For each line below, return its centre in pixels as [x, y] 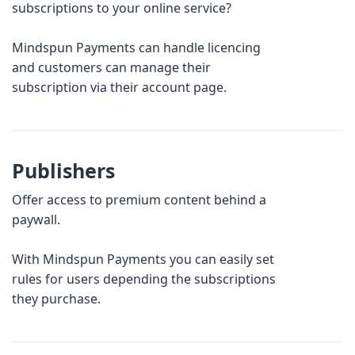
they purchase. [56, 298]
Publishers [63, 170]
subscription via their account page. [119, 87]
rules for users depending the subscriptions [144, 279]
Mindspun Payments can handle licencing [136, 47]
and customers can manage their [111, 67]
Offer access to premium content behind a [139, 199]
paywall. [36, 219]
